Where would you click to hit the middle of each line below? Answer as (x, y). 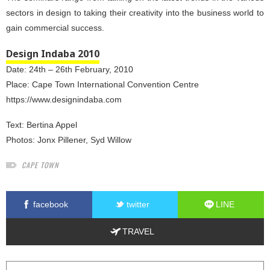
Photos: (22, 140)
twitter (138, 205)
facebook (51, 205)
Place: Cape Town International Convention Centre (102, 85)
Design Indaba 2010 (53, 54)
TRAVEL (138, 232)
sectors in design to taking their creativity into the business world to (135, 12)
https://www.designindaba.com (64, 100)
